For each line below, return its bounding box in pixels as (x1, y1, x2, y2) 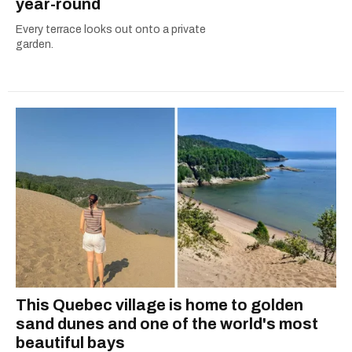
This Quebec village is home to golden (16, 296, 303, 314)
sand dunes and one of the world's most (16, 315, 318, 333)
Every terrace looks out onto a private (16, 24, 206, 36)
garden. (16, 38, 53, 51)
